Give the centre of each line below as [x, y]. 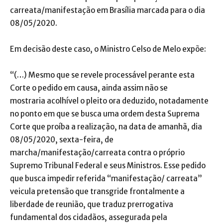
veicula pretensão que [50, 191]
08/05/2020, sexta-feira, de [62, 139]
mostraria [28, 101]
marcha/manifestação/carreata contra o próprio [97, 152]
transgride [109, 191]
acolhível [63, 101]
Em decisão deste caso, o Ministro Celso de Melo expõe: [108, 49]
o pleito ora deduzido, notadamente [144, 101]
